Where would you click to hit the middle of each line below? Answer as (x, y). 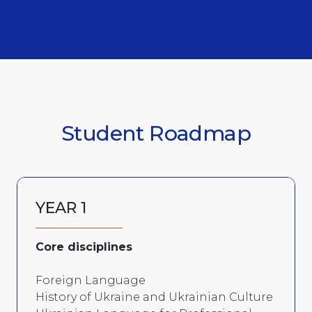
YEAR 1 (61, 208)
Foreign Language (91, 280)
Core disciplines (84, 247)
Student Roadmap (156, 133)
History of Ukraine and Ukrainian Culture (154, 297)
